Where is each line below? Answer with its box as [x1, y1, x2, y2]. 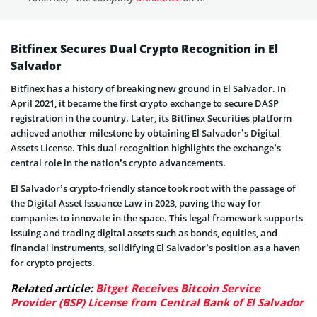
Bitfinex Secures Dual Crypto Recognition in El [11, 40, 278, 57]
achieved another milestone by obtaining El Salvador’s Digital [11, 126, 280, 139]
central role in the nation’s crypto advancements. [11, 156, 226, 169]
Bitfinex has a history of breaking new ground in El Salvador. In [11, 81, 286, 95]
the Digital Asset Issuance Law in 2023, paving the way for [11, 196, 261, 209]
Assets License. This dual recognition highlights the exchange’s [11, 141, 281, 154]
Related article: [11, 280, 96, 295]
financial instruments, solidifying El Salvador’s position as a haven [11, 241, 300, 254]
